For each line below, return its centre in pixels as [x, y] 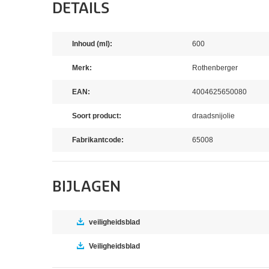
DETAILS [81, 8]
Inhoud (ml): [92, 44]
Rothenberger [215, 68]
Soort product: [97, 116]
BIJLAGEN [86, 187]
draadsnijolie [213, 116]
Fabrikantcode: [98, 140]
